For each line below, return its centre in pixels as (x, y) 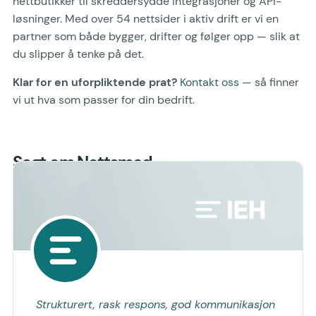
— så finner (269, 82)
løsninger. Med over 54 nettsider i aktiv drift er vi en (146, 19)
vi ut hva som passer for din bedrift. (104, 99)
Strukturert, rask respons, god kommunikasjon (156, 304)
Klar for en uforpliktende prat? (95, 82)
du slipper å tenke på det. (78, 54)
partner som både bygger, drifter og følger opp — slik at (156, 37)
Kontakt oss (209, 82)
